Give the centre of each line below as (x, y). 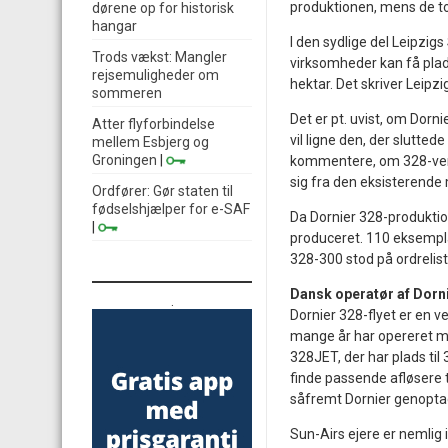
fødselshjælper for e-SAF (171, 209)
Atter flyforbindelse (153, 124)
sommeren (127, 93)
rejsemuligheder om (155, 75)
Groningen (124, 160)
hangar (114, 26)
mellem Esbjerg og (150, 142)
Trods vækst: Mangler (159, 57)
